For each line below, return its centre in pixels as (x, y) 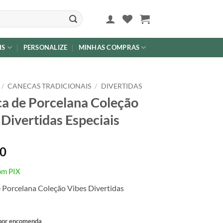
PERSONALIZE (45, 47)
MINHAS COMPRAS (109, 47)
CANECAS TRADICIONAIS (50, 86)
